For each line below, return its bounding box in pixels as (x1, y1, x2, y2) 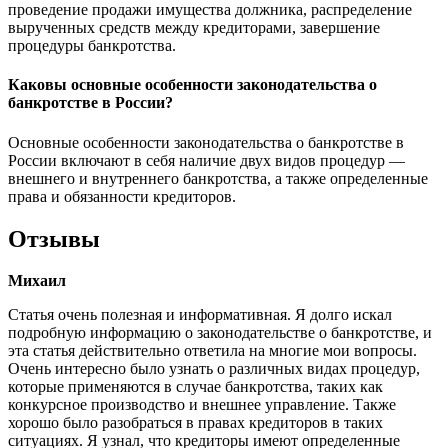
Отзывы (8, 225, 100, 252)
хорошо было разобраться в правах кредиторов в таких (8, 414, 383, 432)
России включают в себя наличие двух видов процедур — (8, 151, 405, 169)
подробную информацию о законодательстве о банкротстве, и (8, 324, 432, 342)
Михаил (8, 272, 66, 290)
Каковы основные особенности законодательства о (8, 76, 377, 94)
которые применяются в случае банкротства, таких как (8, 378, 383, 396)
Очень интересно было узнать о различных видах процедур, (8, 360, 420, 378)
